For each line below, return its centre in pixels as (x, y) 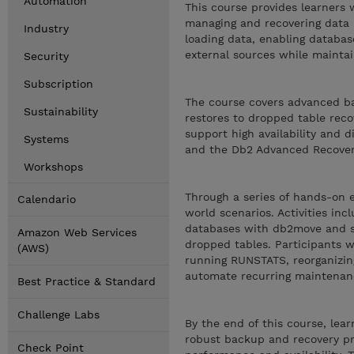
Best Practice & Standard (87, 281)
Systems (46, 139)
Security (46, 56)
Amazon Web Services (77, 232)
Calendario (47, 199)
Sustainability (61, 111)
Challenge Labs (58, 314)
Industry (46, 28)
